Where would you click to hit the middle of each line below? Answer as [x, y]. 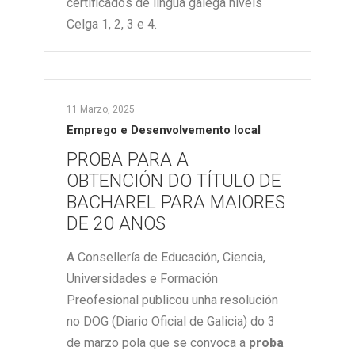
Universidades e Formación [142, 279]
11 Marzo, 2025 [101, 110]
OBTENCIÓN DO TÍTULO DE [174, 181]
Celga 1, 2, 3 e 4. [112, 25]
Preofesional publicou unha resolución [172, 300]
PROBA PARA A [128, 160]
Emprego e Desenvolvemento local [164, 130]
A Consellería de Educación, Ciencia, [166, 258]
